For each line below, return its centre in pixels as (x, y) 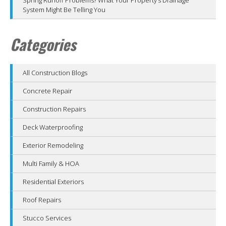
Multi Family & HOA (51, 163)
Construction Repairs (54, 109)
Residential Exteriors (53, 181)
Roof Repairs (42, 200)
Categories (43, 44)
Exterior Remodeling (53, 145)
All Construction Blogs (55, 72)
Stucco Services (47, 218)
